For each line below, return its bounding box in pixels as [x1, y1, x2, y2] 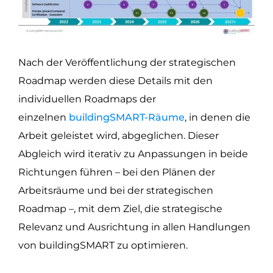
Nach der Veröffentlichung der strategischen [18, 57, 236, 69]
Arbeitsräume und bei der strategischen [18, 185, 213, 197]
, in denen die [185, 112, 250, 124]
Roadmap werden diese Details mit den [18, 75, 213, 87]
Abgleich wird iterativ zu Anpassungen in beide [18, 148, 248, 160]
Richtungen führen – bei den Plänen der [18, 166, 215, 179]
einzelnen [18, 112, 69, 124]
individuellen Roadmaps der [18, 93, 156, 105]
